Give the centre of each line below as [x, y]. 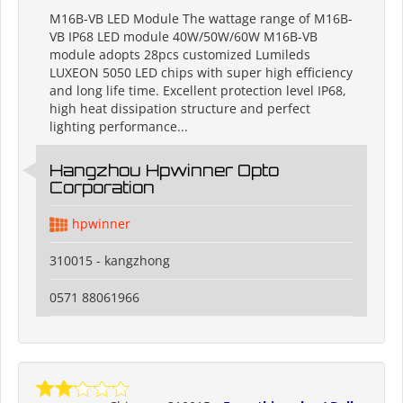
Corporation [102, 188]
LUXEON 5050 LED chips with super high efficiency [201, 73]
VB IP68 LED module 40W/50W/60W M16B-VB [184, 37]
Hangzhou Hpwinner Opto [164, 170]
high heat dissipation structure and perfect [180, 109]
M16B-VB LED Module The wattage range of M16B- [201, 19]
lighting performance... [119, 127]
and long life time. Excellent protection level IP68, [198, 91]
